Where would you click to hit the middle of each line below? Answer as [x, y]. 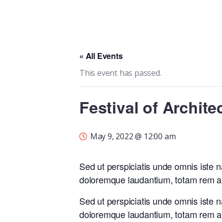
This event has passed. [120, 73]
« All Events [101, 55]
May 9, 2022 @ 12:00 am [133, 136]
